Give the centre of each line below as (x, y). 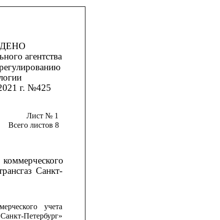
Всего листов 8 (33, 125)
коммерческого (34, 160)
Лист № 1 (42, 115)
